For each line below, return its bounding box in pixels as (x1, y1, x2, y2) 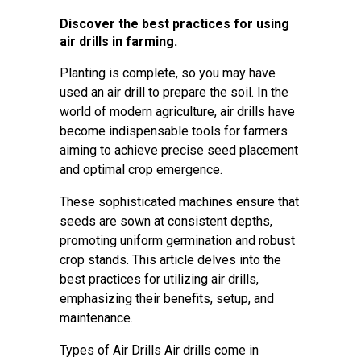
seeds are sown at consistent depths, (60, 214, 272, 229)
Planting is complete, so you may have (60, 65, 276, 81)
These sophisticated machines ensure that (60, 194, 299, 210)
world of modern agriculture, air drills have (60, 104, 295, 119)
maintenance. (60, 310, 133, 326)
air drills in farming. (60, 34, 177, 49)
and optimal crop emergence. (60, 162, 222, 177)
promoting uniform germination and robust (60, 233, 295, 248)
